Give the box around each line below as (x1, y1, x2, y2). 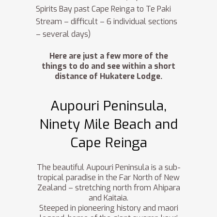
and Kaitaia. (89, 193, 128, 203)
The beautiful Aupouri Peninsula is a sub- (36, 162, 181, 173)
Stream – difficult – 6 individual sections (36, 16, 177, 27)
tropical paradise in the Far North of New (37, 172, 180, 183)
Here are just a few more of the (49, 51, 168, 62)
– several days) (36, 29, 91, 40)
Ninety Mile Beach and (39, 115, 178, 134)
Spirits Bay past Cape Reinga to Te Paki (36, 4, 171, 15)
